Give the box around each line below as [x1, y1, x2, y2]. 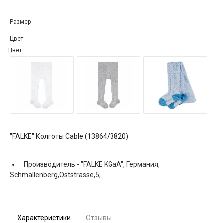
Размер [10, 18, 31, 25]
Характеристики [17, 213, 71, 222]
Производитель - [22, 160, 81, 168]
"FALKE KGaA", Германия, [81, 160, 160, 168]
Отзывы [86, 213, 111, 222]
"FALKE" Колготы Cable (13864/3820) [10, 132, 128, 140]
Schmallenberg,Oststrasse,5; [10, 170, 101, 179]
